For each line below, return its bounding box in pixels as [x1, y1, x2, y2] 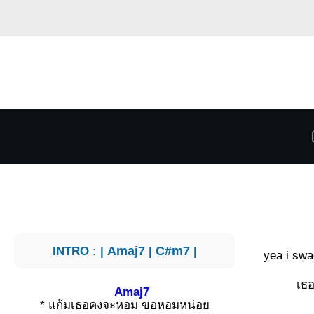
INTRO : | [53, 243, 108, 258]
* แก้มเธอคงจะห [40, 298, 124, 312]
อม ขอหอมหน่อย [123, 298, 210, 312]
